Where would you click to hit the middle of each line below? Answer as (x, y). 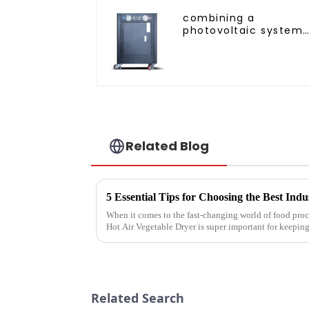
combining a (219, 18)
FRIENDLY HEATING (233, 80)
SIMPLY (202, 55)
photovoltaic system (243, 30)
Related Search (138, 298)
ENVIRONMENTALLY (234, 67)
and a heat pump (233, 42)
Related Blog (168, 146)
